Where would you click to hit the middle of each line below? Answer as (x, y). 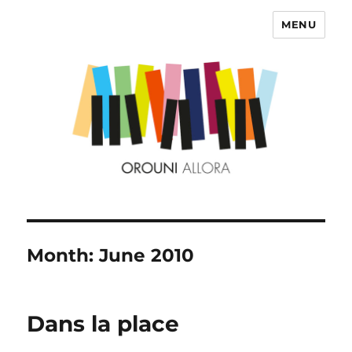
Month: (63, 256)
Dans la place (103, 324)
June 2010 (147, 256)
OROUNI (66, 36)
